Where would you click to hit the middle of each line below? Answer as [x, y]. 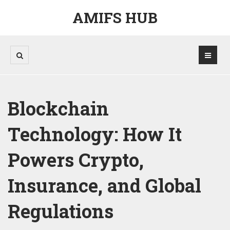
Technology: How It [95, 134]
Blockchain [58, 108]
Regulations [61, 211]
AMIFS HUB [115, 18]
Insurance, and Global [104, 185]
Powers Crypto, [76, 160]
